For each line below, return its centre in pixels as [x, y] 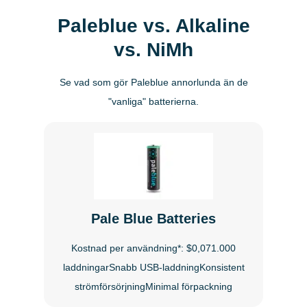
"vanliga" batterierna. [153, 101]
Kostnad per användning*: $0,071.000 [153, 248]
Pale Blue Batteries [153, 218]
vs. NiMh [153, 49]
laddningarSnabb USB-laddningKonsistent [153, 267]
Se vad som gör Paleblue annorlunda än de [153, 82]
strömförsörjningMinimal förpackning [153, 286]
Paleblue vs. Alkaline [153, 25]
